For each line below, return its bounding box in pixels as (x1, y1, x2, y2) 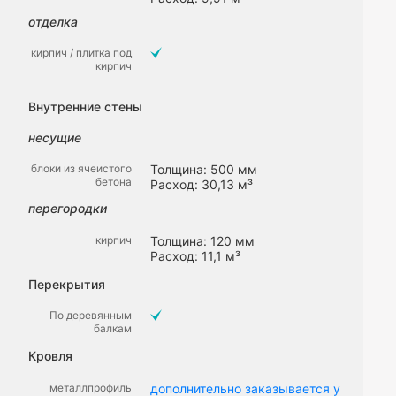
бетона (95, 175, 132, 189)
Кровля (28, 348, 72, 364)
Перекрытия (28, 276, 105, 292)
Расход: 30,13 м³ (150, 177, 253, 193)
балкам (94, 322, 132, 336)
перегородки (28, 201, 107, 217)
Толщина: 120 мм (150, 232, 255, 248)
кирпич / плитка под (31, 46, 132, 60)
